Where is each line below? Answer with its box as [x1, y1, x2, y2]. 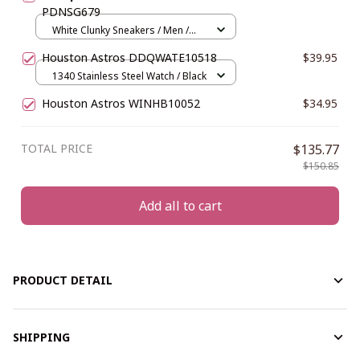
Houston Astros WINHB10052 [42, 96, 200, 112]
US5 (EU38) [52, 38, 102, 52]
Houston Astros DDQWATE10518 [42, 50, 217, 66]
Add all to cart [138, 196, 222, 215]
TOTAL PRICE [21, 141, 92, 157]
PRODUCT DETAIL [13, 272, 112, 288]
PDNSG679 [42, 4, 100, 20]
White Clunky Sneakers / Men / [52, 22, 189, 37]
